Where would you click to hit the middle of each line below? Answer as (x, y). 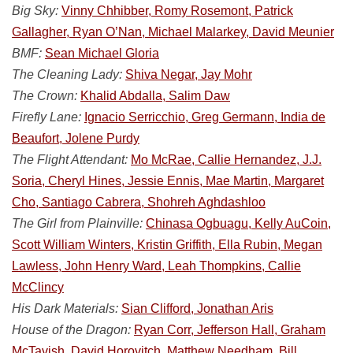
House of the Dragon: (71, 330)
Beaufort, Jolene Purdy (76, 138)
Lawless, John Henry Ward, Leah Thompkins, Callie (156, 266)
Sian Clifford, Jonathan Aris (197, 308)
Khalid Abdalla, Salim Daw (155, 96)
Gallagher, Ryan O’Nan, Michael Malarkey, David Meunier (173, 32)
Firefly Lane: (46, 117)
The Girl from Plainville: (77, 223)
